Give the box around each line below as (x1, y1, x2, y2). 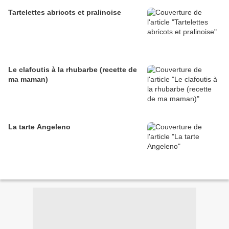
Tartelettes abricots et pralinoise (8, 8, 121, 17)
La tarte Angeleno (8, 123, 71, 131)
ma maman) (8, 75, 48, 84)
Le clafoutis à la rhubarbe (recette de (8, 65, 137, 74)
